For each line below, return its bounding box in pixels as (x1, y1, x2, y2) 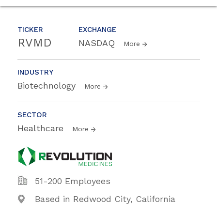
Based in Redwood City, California (35, 193, 175, 204)
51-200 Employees (35, 175, 110, 186)
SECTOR (17, 110, 47, 119)
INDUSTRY (17, 67, 53, 77)
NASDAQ (78, 37, 118, 48)
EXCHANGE (78, 25, 116, 34)
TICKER (17, 25, 43, 34)
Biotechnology (17, 80, 78, 91)
